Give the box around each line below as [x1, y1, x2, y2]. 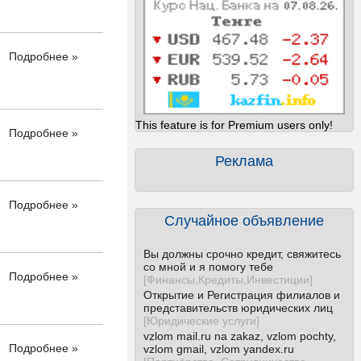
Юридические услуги [147, 314, 256, 327]
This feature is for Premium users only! [135, 118, 333, 131]
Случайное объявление [164, 213, 324, 229]
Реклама [215, 153, 273, 169]
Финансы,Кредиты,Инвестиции [147, 273, 309, 286]
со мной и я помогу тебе [143, 260, 273, 273]
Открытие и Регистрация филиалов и [143, 288, 340, 301]
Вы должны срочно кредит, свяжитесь [143, 247, 341, 260]
